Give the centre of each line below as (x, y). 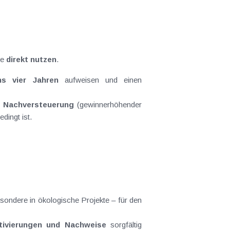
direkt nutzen (31, 59)
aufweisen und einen (100, 80)
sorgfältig (124, 225)
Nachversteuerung (39, 104)
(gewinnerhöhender (108, 104)
